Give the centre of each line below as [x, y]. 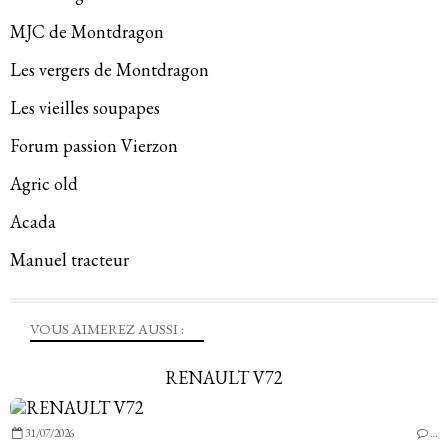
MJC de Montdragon [87, 31]
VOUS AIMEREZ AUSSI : [107, 328]
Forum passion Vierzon [94, 145]
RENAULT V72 [224, 378]
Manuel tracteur [69, 259]
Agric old [44, 183]
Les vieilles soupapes [85, 107]
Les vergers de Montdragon [109, 69]
